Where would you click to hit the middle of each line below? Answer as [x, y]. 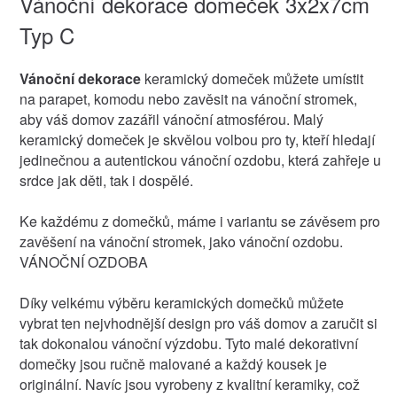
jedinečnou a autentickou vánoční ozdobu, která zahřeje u [200, 160]
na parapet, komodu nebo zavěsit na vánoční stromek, [188, 98]
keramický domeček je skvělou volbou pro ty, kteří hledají [197, 139]
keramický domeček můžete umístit [252, 78]
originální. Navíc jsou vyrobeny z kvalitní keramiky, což [189, 384]
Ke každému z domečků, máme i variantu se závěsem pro [199, 221]
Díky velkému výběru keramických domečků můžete [181, 302]
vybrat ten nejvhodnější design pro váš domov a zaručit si [198, 323]
